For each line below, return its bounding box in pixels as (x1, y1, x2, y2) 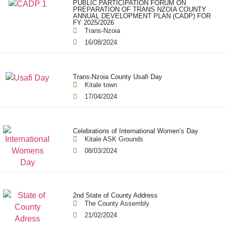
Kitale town (84, 81, 117, 89)
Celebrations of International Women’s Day (73, 127, 199, 135)
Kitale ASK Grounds (84, 135, 143, 143)
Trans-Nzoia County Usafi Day (73, 72, 163, 81)
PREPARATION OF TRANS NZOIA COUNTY (73, 6, 207, 14)
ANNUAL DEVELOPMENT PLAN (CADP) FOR (73, 12, 211, 20)
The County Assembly (84, 199, 149, 207)
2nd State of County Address (73, 191, 158, 199)
